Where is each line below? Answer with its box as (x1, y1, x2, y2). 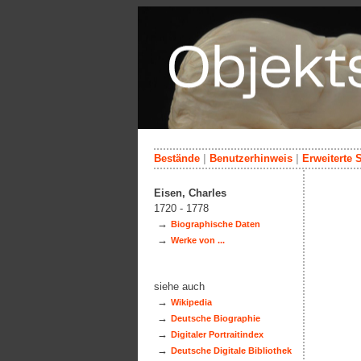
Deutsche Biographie (171, 313, 260, 323)
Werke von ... (171, 235, 225, 245)
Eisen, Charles (154, 187, 226, 199)
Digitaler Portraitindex (171, 330, 263, 339)
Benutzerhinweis (210, 152, 293, 164)
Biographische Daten (171, 219, 260, 229)
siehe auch (154, 280, 205, 293)
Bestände (154, 152, 200, 164)
